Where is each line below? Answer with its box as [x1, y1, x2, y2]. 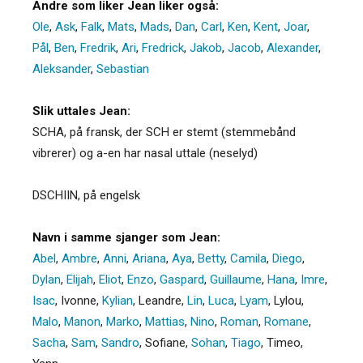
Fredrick [142, 40, 184, 55]
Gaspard [160, 271, 204, 287]
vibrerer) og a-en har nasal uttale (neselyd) [32, 145, 258, 160]
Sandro [101, 335, 139, 350]
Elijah [66, 271, 93, 287]
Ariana [132, 250, 166, 266]
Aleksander [32, 61, 91, 76]
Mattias [145, 314, 185, 329]
